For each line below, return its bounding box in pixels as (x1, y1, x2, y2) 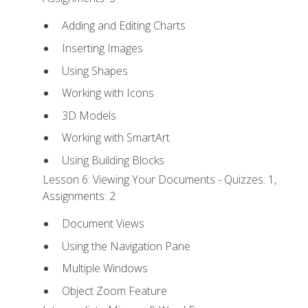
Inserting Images (61, 40, 143, 56)
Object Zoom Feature (61, 283, 167, 299)
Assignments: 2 (43, 188, 116, 204)
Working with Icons (61, 85, 154, 101)
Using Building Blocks (61, 152, 164, 168)
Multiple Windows (61, 261, 148, 276)
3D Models (61, 107, 116, 123)
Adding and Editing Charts (61, 18, 186, 34)
